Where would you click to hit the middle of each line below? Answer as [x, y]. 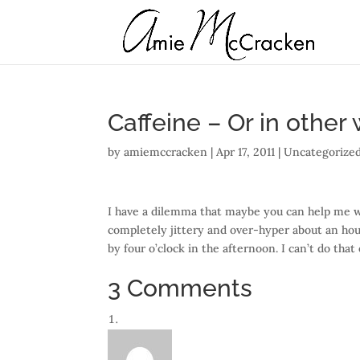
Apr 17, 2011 [246, 152]
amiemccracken [166, 152]
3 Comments [180, 288]
